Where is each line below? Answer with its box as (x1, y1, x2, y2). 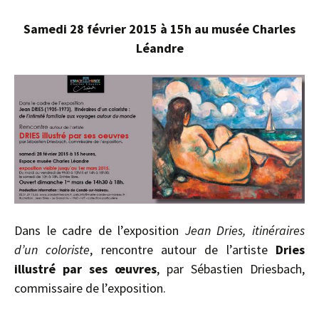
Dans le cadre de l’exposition (14, 222, 185, 239)
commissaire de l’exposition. (14, 280, 166, 297)
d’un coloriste (14, 241, 90, 258)
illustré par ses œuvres (14, 261, 157, 278)
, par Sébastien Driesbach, (157, 261, 305, 278)
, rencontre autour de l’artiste (90, 241, 276, 258)
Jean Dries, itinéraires (184, 222, 305, 239)
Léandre (135, 40, 184, 56)
